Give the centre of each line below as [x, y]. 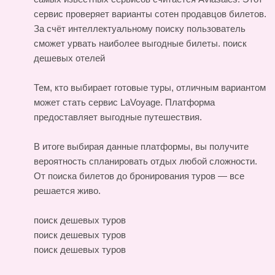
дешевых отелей [69, 58]
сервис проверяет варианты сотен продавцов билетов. [150, 14]
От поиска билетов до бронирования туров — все [139, 176]
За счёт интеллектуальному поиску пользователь [140, 28]
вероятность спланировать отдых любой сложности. [145, 161]
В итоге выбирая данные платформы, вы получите [141, 146]
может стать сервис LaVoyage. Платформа [124, 102]
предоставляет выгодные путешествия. [118, 117]
